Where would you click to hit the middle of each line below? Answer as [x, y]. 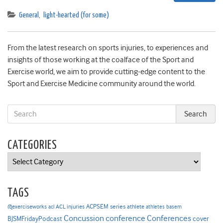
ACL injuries [70, 207]
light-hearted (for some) [76, 15]
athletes [155, 207]
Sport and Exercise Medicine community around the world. [102, 84]
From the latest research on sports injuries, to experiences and [108, 48]
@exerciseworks [27, 207]
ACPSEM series [106, 207]
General [29, 15]
